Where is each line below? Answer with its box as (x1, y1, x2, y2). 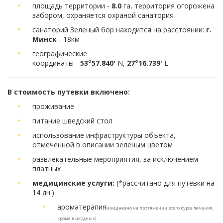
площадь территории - (32, 1, 111, 11)
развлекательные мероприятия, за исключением (32, 154, 198, 164)
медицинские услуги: (32, 178, 114, 188)
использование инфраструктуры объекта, (32, 130, 176, 140)
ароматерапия (57, 202, 107, 212)
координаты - (32, 58, 80, 68)
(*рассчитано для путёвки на (114, 178, 215, 188)
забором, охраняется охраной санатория (32, 10, 174, 20)
